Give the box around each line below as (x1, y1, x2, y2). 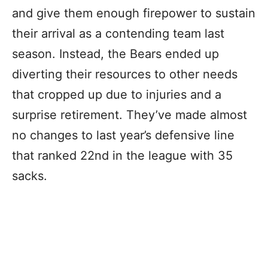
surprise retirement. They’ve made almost (12, 108, 247, 123)
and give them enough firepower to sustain (12, 6, 255, 21)
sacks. (12, 169, 51, 184)
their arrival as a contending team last (12, 26, 224, 41)
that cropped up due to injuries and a (12, 87, 221, 102)
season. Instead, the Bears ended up (12, 47, 219, 62)
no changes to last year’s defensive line (12, 128, 234, 143)
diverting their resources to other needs (12, 67, 237, 82)
